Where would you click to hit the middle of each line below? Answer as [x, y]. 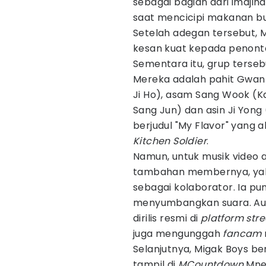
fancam [242, 234]
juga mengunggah [178, 234]
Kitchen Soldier [170, 141]
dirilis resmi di [167, 218]
